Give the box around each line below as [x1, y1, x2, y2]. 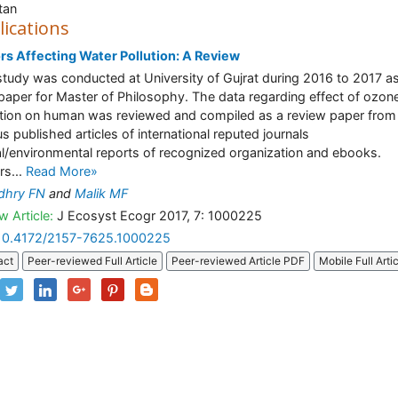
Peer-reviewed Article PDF [171, 254, 305, 268]
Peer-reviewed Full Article [28, 254, 157, 268]
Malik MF [75, 186, 128, 201]
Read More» [26, 163, 98, 179]
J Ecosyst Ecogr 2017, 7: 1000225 [53, 208, 262, 223]
